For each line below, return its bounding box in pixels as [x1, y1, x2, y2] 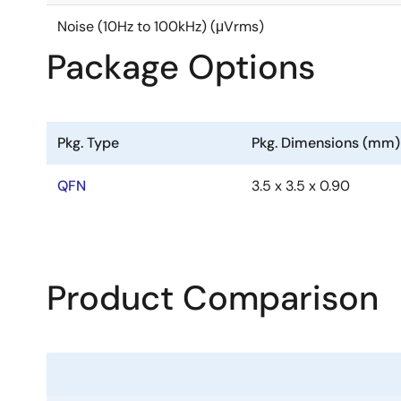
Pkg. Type [57, 133, 119, 152]
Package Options [47, 45, 315, 90]
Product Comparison [47, 276, 379, 320]
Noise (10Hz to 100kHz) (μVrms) [57, 17, 264, 36]
